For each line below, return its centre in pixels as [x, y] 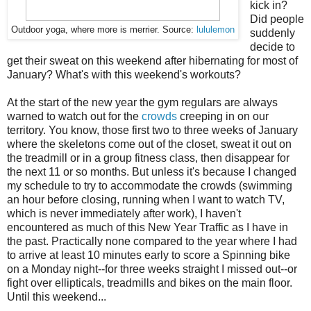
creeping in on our [223, 117]
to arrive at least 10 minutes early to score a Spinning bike [149, 255]
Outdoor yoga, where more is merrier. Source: [104, 30]
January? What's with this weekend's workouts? [124, 75]
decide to [272, 47]
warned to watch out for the [74, 117]
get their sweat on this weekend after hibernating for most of [152, 61]
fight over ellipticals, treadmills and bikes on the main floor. [150, 283]
